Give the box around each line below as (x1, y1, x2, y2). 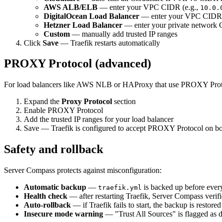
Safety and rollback (4, 143, 103, 156)
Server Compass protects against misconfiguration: (4, 166, 162, 175)
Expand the (24, 97, 61, 106)
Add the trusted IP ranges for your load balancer (24, 115, 173, 124)
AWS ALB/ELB (44, 2, 98, 11)
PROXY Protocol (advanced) (4, 57, 151, 70)
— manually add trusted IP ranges (70, 29, 177, 38)
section (112, 97, 136, 106)
